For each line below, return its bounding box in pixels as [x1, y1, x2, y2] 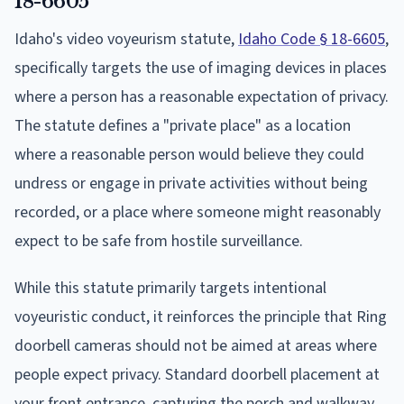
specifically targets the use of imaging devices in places [14, 56, 387, 79]
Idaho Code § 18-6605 [238, 27, 385, 50]
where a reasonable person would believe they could [14, 142, 364, 166]
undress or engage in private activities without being [14, 171, 368, 195]
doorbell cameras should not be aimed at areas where [14, 334, 377, 357]
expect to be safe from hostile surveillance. [14, 229, 303, 252]
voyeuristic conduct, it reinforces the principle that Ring [14, 305, 387, 328]
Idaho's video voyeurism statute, [14, 27, 238, 50]
